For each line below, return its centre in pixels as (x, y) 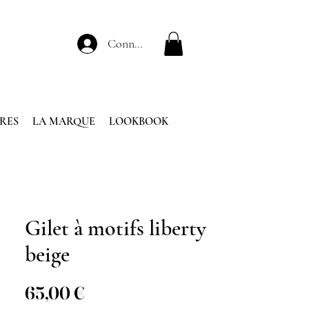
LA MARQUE (63, 121)
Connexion (134, 43)
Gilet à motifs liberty (116, 228)
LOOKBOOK (138, 121)
